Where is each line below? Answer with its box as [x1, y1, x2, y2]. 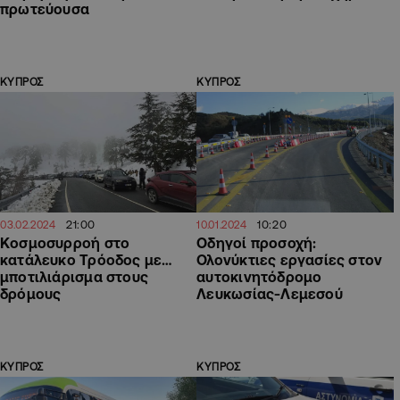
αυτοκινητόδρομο [196, 268, 322, 285]
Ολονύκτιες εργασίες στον [196, 251, 383, 268]
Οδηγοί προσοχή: [196, 234, 317, 251]
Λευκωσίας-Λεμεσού [196, 285, 343, 302]
